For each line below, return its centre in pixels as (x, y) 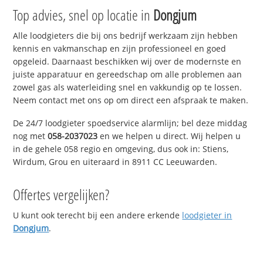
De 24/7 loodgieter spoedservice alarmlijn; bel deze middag (130, 123)
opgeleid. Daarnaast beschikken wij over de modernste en (127, 62)
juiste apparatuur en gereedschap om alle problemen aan (128, 75)
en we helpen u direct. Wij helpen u (169, 136)
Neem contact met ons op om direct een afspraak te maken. (131, 100)
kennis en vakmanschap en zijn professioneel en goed (120, 49)
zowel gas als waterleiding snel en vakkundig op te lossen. (128, 87)
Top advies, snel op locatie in (83, 15)
